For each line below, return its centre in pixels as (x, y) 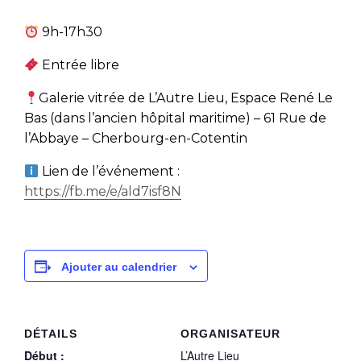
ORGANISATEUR (230, 334)
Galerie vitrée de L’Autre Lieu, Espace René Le (186, 98)
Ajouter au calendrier (119, 267)
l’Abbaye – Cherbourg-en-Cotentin (136, 139)
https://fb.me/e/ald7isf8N (103, 192)
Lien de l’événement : (110, 172)
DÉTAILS (51, 334)
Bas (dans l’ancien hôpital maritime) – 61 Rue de (175, 118)
